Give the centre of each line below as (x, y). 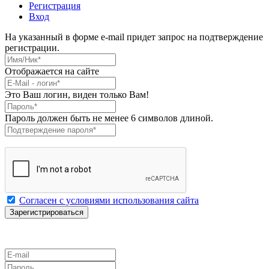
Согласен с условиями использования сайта (109, 200)
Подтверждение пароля (52, 128)
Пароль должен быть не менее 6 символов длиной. (109, 118)
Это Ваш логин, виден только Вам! (77, 94)
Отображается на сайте (52, 71)
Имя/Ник (23, 58)
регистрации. (32, 47)
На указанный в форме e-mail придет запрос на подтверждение (134, 37)
